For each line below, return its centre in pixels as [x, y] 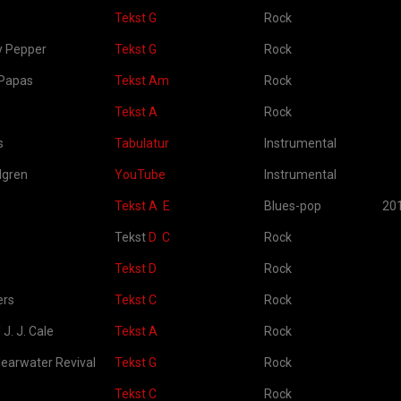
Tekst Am [142, 81]
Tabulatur [142, 143]
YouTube [140, 175]
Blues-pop [293, 206]
